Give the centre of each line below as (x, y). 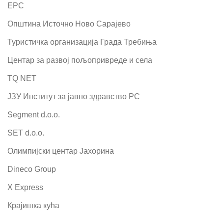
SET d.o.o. (26, 133)
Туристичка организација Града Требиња (82, 42)
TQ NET (22, 78)
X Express (25, 187)
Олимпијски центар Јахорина (61, 151)
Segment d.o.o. (34, 115)
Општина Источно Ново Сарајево (69, 24)
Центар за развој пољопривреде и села (80, 60)
